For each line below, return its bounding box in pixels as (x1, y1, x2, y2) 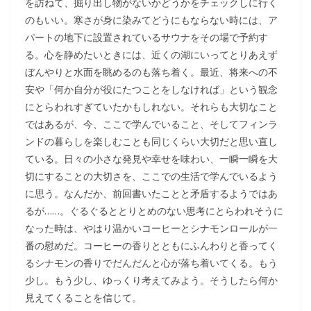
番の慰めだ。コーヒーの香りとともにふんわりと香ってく (25, 239, 278, 252)
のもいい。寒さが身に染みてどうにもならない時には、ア (25, 13, 278, 26)
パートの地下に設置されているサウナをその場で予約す (25, 31, 268, 44)
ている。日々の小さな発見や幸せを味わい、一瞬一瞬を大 (25, 152, 278, 165)
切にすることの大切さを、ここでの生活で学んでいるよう (25, 169, 278, 183)
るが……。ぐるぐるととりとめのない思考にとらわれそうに (25, 204, 283, 217)
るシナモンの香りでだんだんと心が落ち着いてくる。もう (25, 256, 278, 269)
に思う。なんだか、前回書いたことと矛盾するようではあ (25, 187, 278, 200)
